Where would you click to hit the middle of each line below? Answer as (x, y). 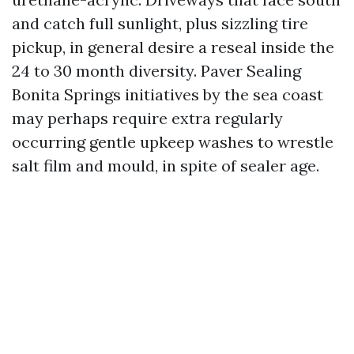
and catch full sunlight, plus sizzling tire (160, 23)
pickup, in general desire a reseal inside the (173, 47)
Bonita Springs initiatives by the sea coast (168, 94)
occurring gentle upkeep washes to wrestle (173, 142)
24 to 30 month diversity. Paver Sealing (156, 71)
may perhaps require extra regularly (147, 118)
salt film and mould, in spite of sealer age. (166, 166)
